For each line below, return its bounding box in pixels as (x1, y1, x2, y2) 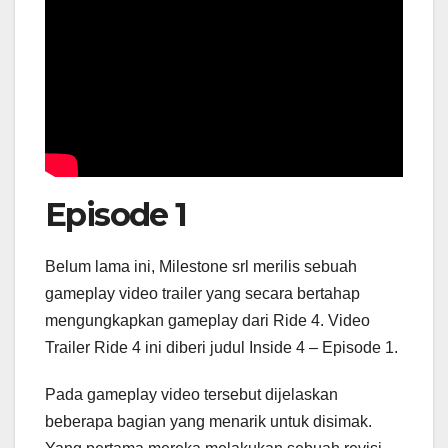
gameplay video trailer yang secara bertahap (45, 284, 360, 302)
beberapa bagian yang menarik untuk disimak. (45, 412, 372, 430)
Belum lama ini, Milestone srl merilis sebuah (45, 257, 357, 275)
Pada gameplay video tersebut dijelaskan (45, 385, 338, 403)
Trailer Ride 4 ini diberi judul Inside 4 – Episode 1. (45, 338, 398, 356)
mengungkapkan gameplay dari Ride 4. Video (45, 311, 370, 329)
